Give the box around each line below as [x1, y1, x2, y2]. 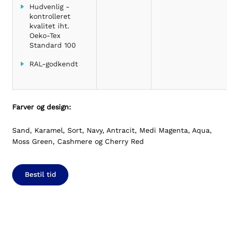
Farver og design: [12, 103, 73, 111]
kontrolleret [29, 12, 70, 21]
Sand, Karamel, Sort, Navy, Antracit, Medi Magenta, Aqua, [12, 126, 212, 134]
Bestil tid [24, 170, 56, 179]
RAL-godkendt [29, 60, 78, 68]
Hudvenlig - [29, 3, 69, 11]
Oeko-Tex [29, 31, 60, 40]
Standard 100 [29, 41, 76, 50]
